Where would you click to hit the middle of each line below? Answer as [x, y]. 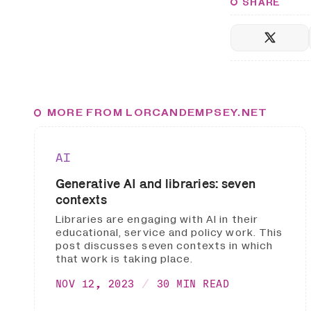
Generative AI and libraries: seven [155, 183]
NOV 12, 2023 [95, 284]
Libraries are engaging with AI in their [157, 219]
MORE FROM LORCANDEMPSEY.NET [157, 113]
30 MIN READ [193, 284]
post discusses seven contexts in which [164, 245]
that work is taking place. [124, 259]
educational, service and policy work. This [169, 232]
